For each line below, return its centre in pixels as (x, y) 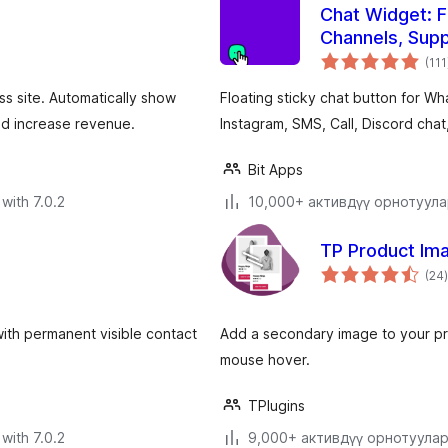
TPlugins (276, 406)
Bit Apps (275, 170)
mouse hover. (265, 360)
